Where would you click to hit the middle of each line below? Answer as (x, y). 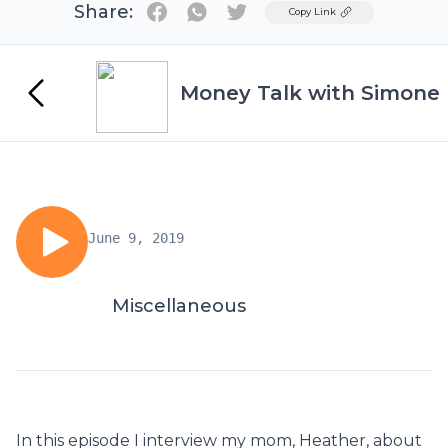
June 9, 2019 (136, 238)
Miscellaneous (179, 306)
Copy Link (312, 11)
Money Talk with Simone (310, 93)
